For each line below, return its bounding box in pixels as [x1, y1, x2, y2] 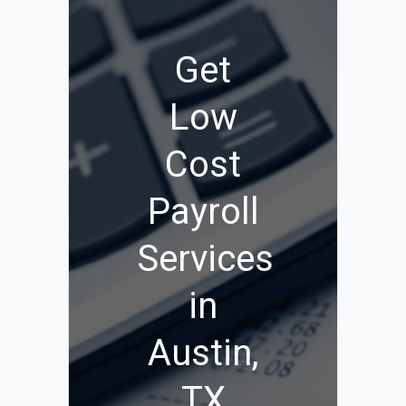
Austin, [148, 332, 258, 374]
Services [137, 237, 274, 280]
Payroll [147, 190, 259, 233]
